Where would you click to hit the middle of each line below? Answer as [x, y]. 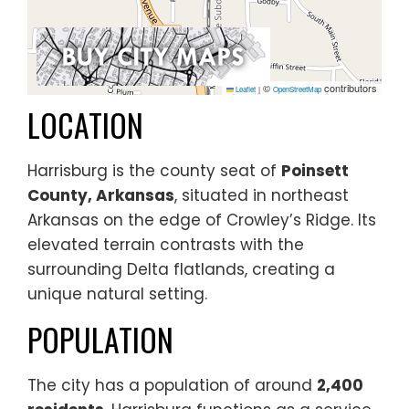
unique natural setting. [117, 294]
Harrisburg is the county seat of [154, 171]
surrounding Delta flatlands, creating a [181, 269]
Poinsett [315, 171]
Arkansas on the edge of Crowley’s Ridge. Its [202, 220]
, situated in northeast [262, 195]
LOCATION [85, 125]
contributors [349, 88]
